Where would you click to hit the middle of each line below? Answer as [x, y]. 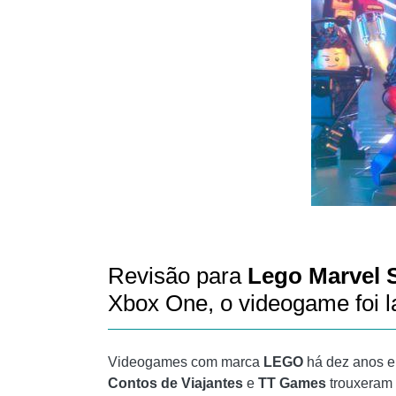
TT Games [290, 383]
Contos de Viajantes [177, 383]
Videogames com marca [184, 362]
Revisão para [178, 276]
